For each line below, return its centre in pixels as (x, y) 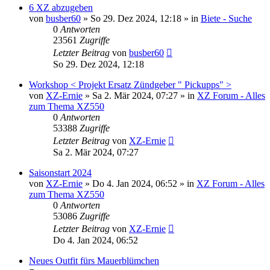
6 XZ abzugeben (61, 7)
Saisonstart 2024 (60, 172)
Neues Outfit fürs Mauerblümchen (94, 260)
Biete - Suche (226, 18)
